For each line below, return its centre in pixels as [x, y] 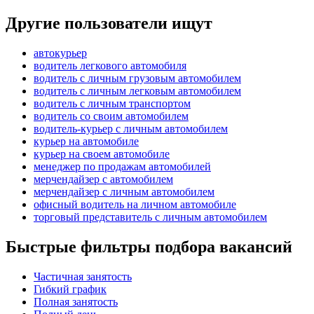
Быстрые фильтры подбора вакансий [149, 246]
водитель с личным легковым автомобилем [137, 90]
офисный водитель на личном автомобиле [135, 204]
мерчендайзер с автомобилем [103, 179]
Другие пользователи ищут [109, 23]
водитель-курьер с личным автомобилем [131, 128]
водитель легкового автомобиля [110, 65]
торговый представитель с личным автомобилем [150, 217]
